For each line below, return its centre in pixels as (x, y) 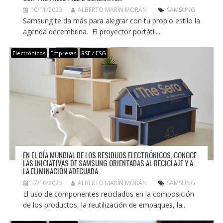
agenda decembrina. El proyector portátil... (91, 31)
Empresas (63, 53)
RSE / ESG (93, 53)
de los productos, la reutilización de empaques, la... (105, 205)
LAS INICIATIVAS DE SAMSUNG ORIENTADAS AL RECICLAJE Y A (108, 163)
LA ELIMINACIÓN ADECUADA (60, 171)
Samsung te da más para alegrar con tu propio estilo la (111, 20)
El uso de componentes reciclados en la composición (108, 194)
